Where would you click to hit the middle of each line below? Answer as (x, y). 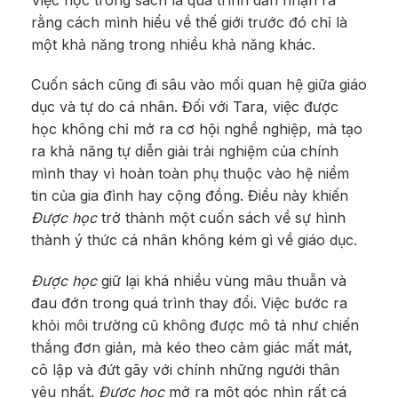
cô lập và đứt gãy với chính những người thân (185, 370)
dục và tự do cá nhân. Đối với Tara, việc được (185, 107)
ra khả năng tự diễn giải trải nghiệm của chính (185, 151)
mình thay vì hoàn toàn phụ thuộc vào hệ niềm (190, 174)
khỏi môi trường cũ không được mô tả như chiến (195, 326)
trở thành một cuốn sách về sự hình (221, 218)
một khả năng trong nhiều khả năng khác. (173, 44)
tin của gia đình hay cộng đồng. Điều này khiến (190, 196)
